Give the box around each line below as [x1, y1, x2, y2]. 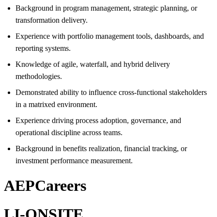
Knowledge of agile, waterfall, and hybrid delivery [15, 60, 170, 68]
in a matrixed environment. [15, 100, 97, 108]
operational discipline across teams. [15, 128, 123, 137]
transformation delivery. [15, 15, 88, 24]
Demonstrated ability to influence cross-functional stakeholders [15, 88, 207, 96]
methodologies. [15, 72, 62, 80]
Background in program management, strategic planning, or [15, 3, 197, 12]
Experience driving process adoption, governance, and [15, 116, 181, 124]
